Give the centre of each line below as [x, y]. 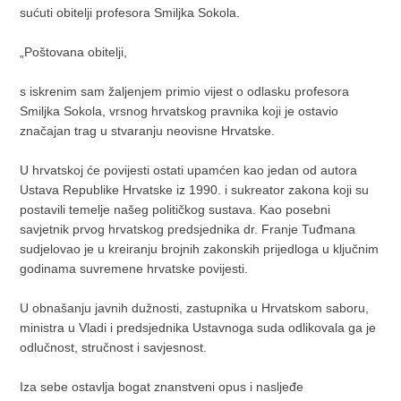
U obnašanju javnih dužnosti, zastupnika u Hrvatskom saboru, [195, 308]
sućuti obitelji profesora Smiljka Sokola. [130, 13]
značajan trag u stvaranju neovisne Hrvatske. [148, 131]
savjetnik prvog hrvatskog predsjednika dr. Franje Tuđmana [188, 229]
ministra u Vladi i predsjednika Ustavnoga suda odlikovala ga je [198, 328]
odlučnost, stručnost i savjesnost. [114, 347]
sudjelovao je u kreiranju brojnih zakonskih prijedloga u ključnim [200, 249]
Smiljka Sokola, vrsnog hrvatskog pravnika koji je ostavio [179, 111]
